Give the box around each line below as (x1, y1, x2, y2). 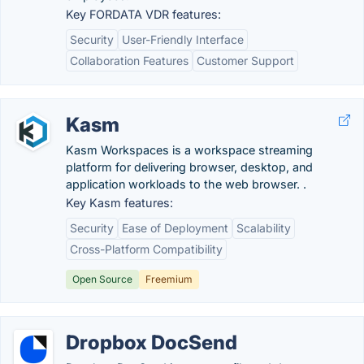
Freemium (145, 273, 193, 285)
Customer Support (197, 54, 294, 67)
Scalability (236, 221, 291, 235)
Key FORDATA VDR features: (66, 7, 221, 21)
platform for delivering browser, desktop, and (66, 160, 313, 174)
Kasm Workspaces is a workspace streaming (66, 143, 313, 157)
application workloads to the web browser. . (66, 177, 306, 191)
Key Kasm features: (66, 196, 173, 210)
